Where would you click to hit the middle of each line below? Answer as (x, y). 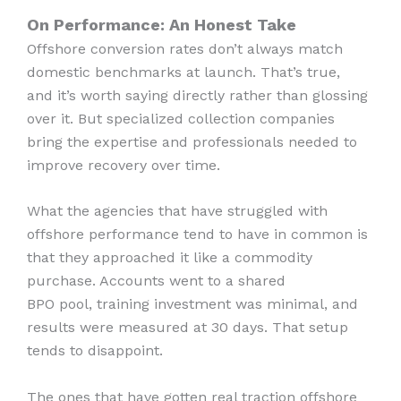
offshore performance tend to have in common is (197, 235)
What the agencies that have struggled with (177, 211)
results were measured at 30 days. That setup (188, 328)
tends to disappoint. (97, 351)
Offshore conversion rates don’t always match (185, 48)
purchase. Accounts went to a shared (156, 281)
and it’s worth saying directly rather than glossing (197, 95)
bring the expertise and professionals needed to (192, 141)
